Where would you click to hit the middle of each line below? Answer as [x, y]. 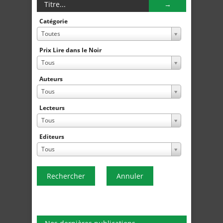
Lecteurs [52, 108]
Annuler [130, 176]
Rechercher [66, 176]
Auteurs [51, 79]
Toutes [51, 34]
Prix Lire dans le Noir [70, 50]
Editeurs [52, 137]
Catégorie [54, 21]
